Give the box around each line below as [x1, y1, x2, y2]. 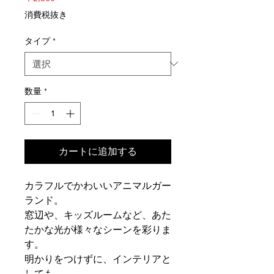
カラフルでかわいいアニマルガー [24, 180, 171, 191]
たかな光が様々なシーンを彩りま [24, 224, 171, 235]
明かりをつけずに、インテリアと [24, 253, 171, 264]
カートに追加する [59, 146, 137, 157]
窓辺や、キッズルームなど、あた [24, 209, 171, 220]
